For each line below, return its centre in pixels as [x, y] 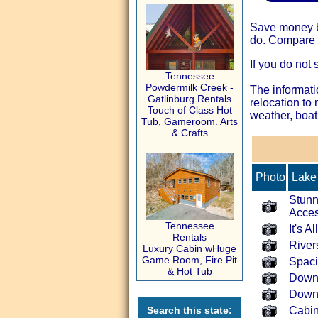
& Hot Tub [190, 271]
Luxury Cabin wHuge [190, 248]
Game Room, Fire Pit [190, 260]
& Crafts [190, 133]
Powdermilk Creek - [190, 87]
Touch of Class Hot [190, 110]
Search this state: [190, 310]
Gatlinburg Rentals [190, 99]
